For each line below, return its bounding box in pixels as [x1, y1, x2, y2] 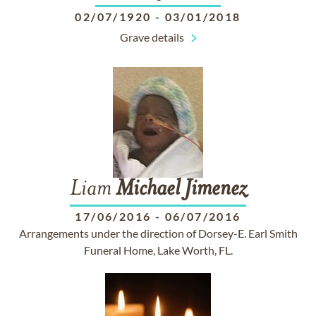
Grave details [119, 30, 184, 44]
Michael [116, 178, 180, 201]
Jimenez [184, 178, 246, 201]
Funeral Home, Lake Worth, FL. [83, 243, 233, 257]
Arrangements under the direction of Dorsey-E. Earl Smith [18, 226, 298, 240]
